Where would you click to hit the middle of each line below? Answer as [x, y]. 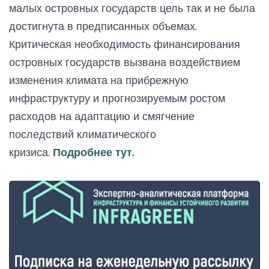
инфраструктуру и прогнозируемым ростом [117, 98]
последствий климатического [83, 134]
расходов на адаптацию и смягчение [102, 116]
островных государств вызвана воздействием [125, 62]
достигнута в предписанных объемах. [103, 26]
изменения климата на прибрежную [99, 80]
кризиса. [31, 152]
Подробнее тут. [93, 152]
